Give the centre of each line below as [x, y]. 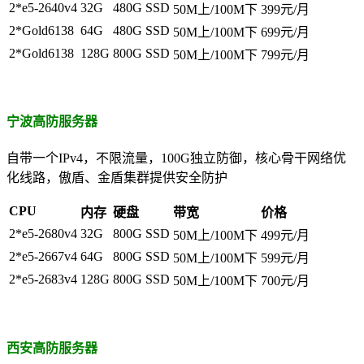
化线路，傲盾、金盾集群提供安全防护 [117, 178]
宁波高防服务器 [52, 121]
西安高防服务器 [52, 348]
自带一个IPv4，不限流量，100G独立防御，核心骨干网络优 [176, 158]
